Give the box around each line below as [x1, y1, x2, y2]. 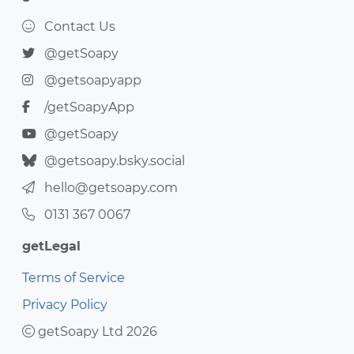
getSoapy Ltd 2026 [35, 324, 157, 339]
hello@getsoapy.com [44, 180, 178, 195]
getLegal [22, 239, 81, 254]
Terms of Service [22, 270, 125, 285]
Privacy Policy [22, 297, 107, 312]
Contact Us [44, 19, 115, 34]
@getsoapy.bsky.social [44, 153, 185, 168]
